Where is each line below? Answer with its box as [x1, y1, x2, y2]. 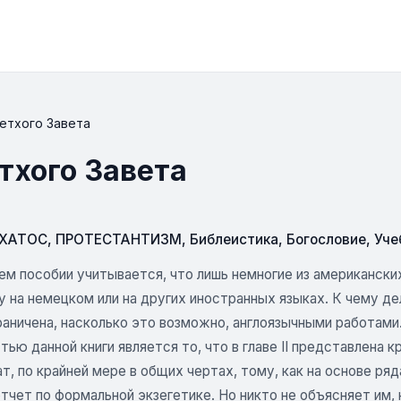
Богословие [286, 231, 366, 248]
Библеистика [190, 231, 278, 248]
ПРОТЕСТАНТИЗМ [55, 231, 182, 248]
